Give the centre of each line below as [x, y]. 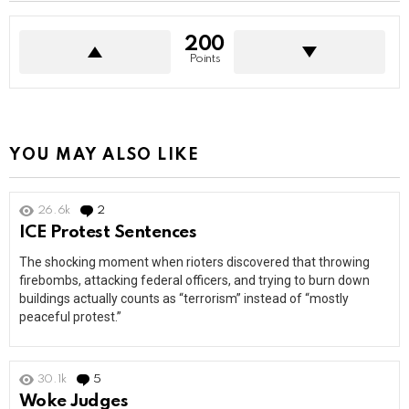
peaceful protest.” [70, 317]
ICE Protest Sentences [108, 233]
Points [204, 59]
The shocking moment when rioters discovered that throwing [194, 262]
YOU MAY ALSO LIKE [105, 156]
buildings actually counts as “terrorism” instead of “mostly [184, 299]
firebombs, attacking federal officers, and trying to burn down [194, 281]
